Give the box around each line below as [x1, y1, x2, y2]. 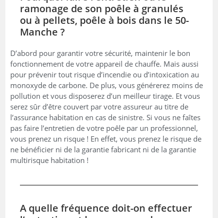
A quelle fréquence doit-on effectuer [20, 201, 193, 215]
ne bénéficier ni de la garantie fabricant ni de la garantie [10, 144, 197, 154]
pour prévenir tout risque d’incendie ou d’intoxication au [10, 69, 200, 79]
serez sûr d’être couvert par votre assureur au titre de [10, 101, 189, 111]
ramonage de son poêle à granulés [20, 1, 184, 15]
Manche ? [20, 25, 65, 38]
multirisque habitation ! [10, 155, 89, 165]
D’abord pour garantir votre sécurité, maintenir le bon [10, 48, 191, 58]
